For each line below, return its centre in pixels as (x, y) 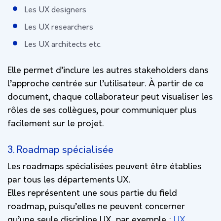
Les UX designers (55, 10)
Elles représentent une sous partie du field (92, 193)
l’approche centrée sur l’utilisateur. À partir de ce (106, 84)
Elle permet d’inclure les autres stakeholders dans (108, 71)
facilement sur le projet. (55, 124)
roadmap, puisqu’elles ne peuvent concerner (96, 207)
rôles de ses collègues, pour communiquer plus (102, 110)
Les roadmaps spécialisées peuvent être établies (104, 167)
